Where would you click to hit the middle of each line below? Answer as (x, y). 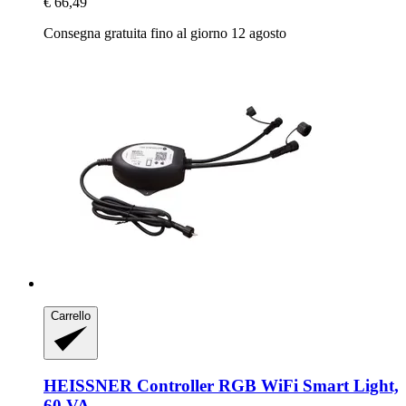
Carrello (71, 316)
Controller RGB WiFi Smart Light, (266, 386)
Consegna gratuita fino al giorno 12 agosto (165, 34)
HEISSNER (88, 386)
